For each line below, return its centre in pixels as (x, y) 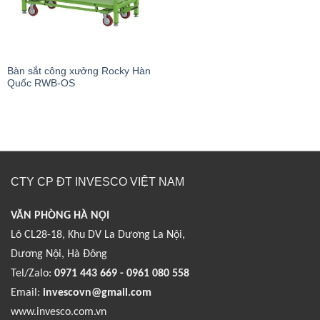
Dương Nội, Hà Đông (59, 254)
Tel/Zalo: (31, 273)
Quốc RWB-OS (41, 83)
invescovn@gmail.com (97, 292)
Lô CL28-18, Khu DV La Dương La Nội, (98, 235)
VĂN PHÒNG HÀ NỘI (60, 215)
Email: (25, 292)
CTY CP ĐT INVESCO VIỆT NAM (97, 181)
